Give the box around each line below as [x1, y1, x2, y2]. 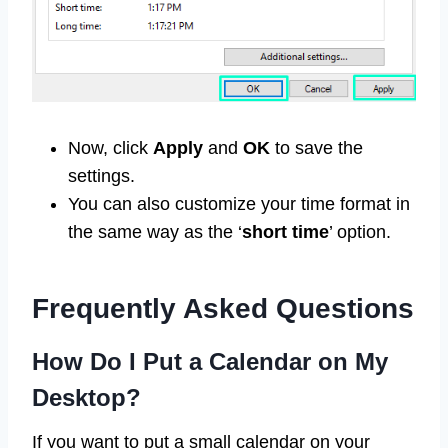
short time [242, 222, 329, 243]
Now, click [68, 138, 153, 159]
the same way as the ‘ [68, 222, 242, 243]
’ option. [329, 222, 391, 243]
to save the [270, 138, 363, 159]
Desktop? [32, 384, 141, 412]
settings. [68, 166, 135, 187]
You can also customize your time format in [68, 194, 410, 215]
